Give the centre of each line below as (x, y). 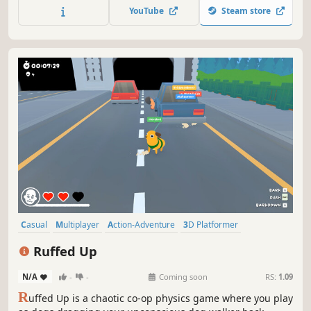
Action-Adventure (144, 224)
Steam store (246, 11)
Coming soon (182, 277)
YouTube (149, 11)
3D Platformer (213, 224)
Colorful (142, 243)
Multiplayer (81, 224)
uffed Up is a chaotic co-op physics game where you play (161, 299)
